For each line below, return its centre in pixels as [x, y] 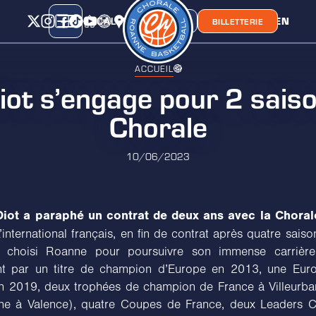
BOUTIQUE [161, 21]
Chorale [158, 125]
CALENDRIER [129, 21]
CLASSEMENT [195, 21]
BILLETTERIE [238, 21]
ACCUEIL [154, 68]
